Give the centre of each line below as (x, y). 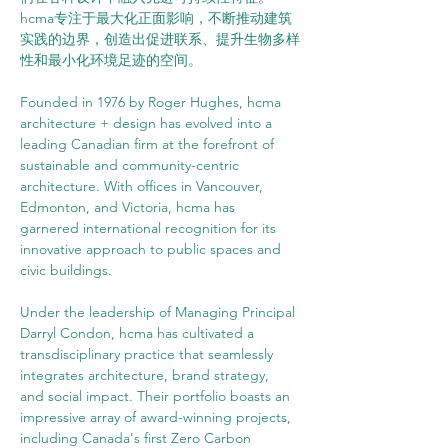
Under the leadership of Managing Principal (159, 312)
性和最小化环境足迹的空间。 (111, 60)
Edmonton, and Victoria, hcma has (129, 207)
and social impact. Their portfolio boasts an (157, 396)
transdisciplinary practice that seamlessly (148, 354)
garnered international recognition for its (150, 228)
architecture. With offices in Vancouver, (143, 186)
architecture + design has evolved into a (148, 123)
